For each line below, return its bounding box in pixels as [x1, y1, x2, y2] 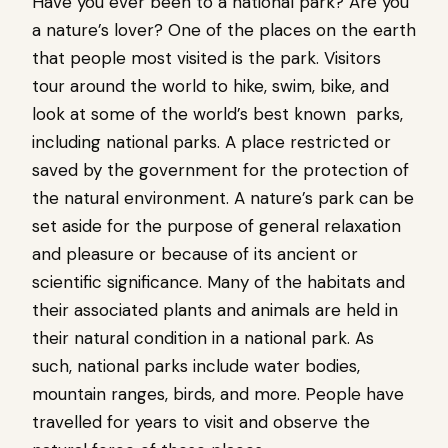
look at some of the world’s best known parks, [32, 102, 403, 125]
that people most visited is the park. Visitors [32, 46, 381, 69]
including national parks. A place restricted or [32, 130, 391, 153]
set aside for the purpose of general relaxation [32, 214, 401, 237]
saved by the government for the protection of [32, 158, 409, 181]
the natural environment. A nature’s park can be [32, 186, 414, 209]
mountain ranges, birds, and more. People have [32, 382, 404, 405]
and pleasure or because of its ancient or [32, 242, 358, 265]
